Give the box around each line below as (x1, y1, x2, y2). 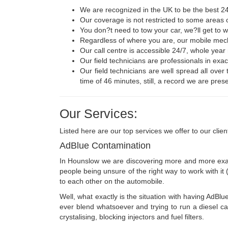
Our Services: (60, 106, 137, 121)
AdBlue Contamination (60, 140, 151, 151)
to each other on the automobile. (60, 177, 164, 185)
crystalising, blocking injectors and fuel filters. (60, 212, 204, 221)
